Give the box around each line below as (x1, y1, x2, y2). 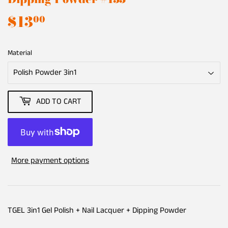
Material (8, 47, 32, 58)
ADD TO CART (36, 95, 81, 107)
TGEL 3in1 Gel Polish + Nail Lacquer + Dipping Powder (8, 204, 186, 216)
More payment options (11, 154, 89, 166)
